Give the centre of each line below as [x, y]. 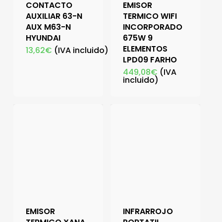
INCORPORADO [152, 27]
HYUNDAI [43, 38]
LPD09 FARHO [150, 60]
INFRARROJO [148, 212]
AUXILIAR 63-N [54, 16]
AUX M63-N [48, 27]
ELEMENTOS [145, 49]
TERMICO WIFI [150, 16]
